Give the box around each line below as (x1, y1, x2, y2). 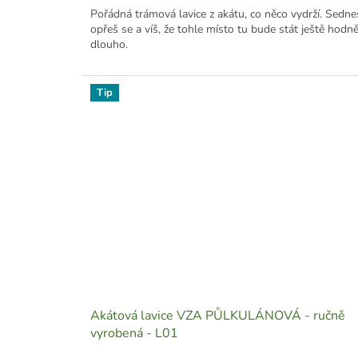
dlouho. (90, 36, 128, 52)
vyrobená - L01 (90, 324, 178, 343)
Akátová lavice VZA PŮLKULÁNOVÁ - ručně (90, 307, 345, 325)
